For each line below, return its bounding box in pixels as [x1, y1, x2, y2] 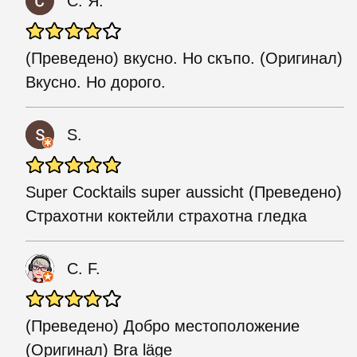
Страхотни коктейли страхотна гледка [25, 206, 307, 225]
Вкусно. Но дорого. [25, 73, 166, 91]
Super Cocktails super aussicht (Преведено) [25, 182, 342, 201]
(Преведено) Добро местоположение [25, 316, 300, 335]
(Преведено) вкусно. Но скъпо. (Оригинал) [25, 49, 343, 67]
